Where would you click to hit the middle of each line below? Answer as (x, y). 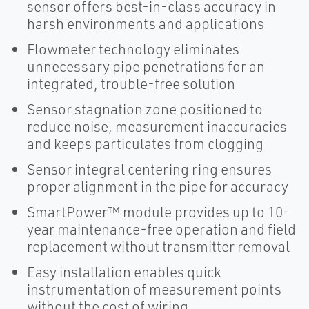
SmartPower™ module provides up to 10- (158, 212)
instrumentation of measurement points (154, 289)
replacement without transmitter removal (158, 246)
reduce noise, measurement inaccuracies (157, 126)
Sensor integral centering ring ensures (149, 169)
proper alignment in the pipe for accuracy (158, 186)
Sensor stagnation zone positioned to (145, 109)
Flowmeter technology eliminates (133, 49)
